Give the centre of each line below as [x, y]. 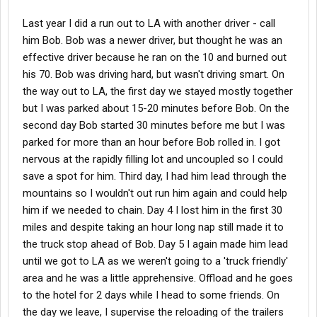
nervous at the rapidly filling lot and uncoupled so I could [153, 160]
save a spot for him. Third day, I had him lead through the [155, 177]
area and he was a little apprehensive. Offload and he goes [158, 278]
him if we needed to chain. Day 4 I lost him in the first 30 [152, 211]
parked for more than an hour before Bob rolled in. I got [151, 143]
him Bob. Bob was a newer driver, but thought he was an [152, 41]
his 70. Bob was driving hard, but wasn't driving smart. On [154, 75]
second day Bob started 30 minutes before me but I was [154, 126]
